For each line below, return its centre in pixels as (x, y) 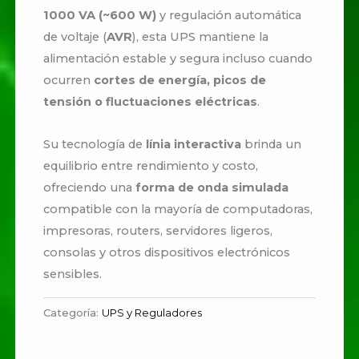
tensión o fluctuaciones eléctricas (151, 102)
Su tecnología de (95, 144)
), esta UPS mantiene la (201, 37)
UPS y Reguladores (152, 313)
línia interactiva (194, 144)
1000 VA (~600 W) (100, 16)
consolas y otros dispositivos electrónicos (167, 252)
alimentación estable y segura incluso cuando (178, 59)
